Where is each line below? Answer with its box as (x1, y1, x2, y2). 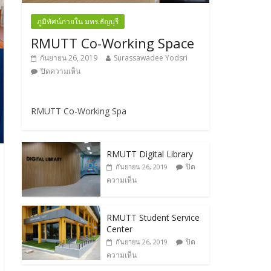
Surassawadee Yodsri (114, 52, 188, 63)
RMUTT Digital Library (106, 148, 193, 160)
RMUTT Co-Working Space (31, 33, 194, 52)
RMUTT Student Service (106, 211, 200, 223)
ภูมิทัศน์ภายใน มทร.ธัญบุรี (37, 16, 119, 27)
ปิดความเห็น (41, 65, 80, 76)
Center (106, 223, 132, 235)
